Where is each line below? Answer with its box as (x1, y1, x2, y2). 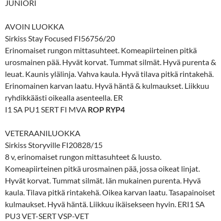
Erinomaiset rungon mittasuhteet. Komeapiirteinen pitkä (5, 45, 197, 55)
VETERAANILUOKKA (5, 128, 80, 138)
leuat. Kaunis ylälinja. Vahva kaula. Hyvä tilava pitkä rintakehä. (5, 69, 214, 78)
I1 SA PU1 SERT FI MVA (5, 104, 88, 114)
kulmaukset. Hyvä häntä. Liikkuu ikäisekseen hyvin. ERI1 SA (5, 199, 205, 209)
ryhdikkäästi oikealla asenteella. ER (5, 92, 123, 102)
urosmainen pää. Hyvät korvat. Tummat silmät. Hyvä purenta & (5, 57, 216, 67)
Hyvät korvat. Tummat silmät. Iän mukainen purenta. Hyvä (5, 175, 201, 185)
